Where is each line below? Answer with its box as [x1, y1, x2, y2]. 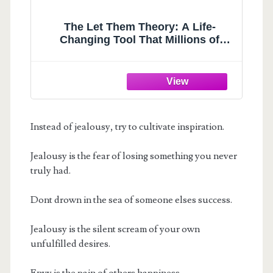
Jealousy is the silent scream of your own [30, 222, 200, 235]
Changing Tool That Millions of [60, 34, 219, 46]
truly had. [30, 164, 71, 177]
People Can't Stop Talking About [55, 46, 224, 59]
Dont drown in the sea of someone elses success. [30, 193, 232, 206]
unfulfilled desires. [30, 237, 110, 250]
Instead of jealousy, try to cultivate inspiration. [30, 120, 224, 133]
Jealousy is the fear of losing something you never [30, 149, 237, 162]
